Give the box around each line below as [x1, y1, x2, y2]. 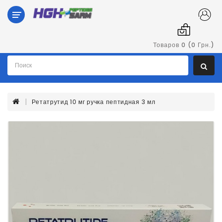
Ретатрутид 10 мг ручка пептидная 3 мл [32, 98, 156, 106]
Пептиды [7, 69, 37, 79]
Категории [7, 6, 45, 16]
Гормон [7, 36, 32, 46]
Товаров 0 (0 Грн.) [153, 40, 215, 49]
